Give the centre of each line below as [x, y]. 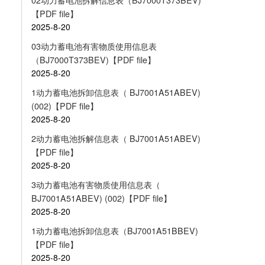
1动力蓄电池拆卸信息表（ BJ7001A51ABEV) [116, 92]
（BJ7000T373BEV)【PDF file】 [93, 59]
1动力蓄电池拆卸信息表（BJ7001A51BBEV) [114, 230]
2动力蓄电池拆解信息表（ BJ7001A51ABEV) [116, 138]
